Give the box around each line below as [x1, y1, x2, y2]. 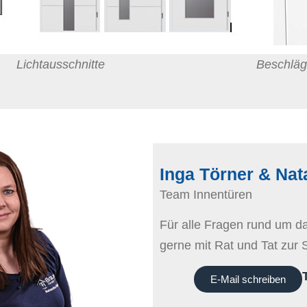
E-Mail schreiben [210, 273, 286, 285]
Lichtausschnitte [16, 58, 105, 72]
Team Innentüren [160, 188, 253, 202]
